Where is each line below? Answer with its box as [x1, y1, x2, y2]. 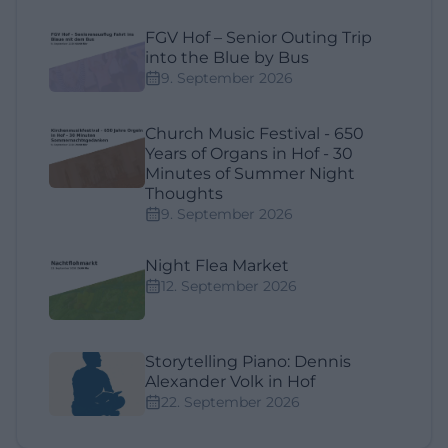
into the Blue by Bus [145, 48, 309, 68]
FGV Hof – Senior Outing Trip [145, 28, 372, 48]
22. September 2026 [161, 393, 300, 412]
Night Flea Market [145, 256, 289, 276]
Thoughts [145, 184, 223, 204]
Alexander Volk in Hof [145, 372, 315, 392]
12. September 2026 [161, 277, 297, 296]
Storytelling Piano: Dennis [145, 352, 351, 372]
